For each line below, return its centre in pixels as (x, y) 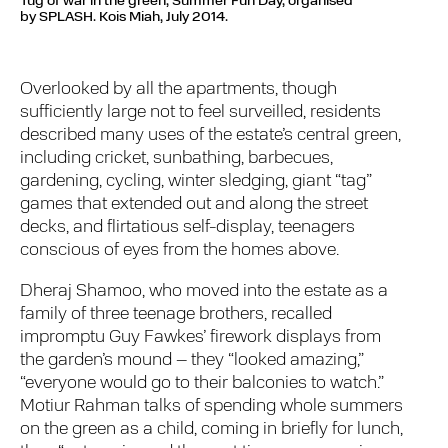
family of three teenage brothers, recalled (176, 315)
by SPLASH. (58, 17)
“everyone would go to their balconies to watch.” (202, 384)
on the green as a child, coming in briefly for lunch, (212, 430)
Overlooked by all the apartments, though (179, 90)
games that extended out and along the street (194, 205)
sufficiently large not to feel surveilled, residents (201, 113)
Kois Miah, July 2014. (163, 17)
